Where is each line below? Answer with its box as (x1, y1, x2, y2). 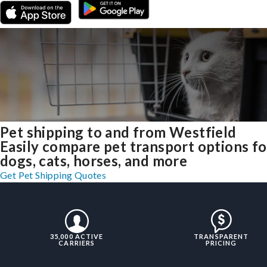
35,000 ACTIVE (50, 232, 104, 241)
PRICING (205, 239, 237, 247)
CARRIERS (58, 239, 95, 247)
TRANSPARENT (194, 232, 249, 241)
